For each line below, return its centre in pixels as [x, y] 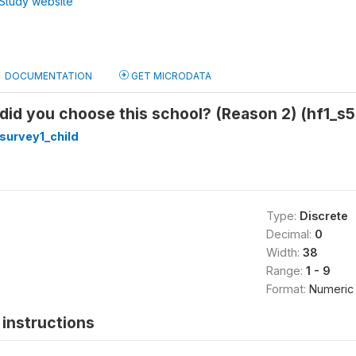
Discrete [323, 216]
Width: [284, 252]
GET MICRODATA [170, 76]
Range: [286, 271]
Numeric [331, 289]
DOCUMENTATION [48, 76]
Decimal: [290, 234]
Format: [287, 289]
